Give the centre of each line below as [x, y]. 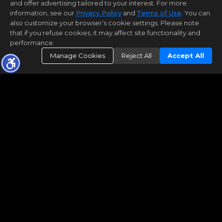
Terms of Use [159, 13]
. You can [196, 13]
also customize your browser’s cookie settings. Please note [105, 23]
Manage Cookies [78, 55]
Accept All [186, 55]
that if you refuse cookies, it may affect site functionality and [105, 33]
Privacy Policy [99, 13]
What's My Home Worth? [88, 103]
